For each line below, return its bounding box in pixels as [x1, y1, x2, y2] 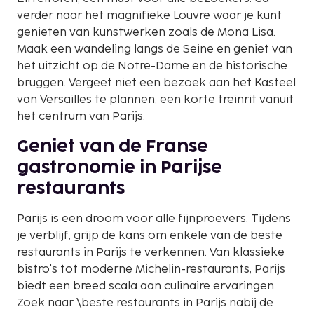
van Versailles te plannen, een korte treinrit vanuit [17, 93, 294, 107]
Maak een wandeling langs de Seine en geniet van [17, 42, 292, 56]
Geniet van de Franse [17, 138, 208, 155]
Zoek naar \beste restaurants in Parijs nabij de [17, 296, 273, 310]
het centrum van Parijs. [17, 109, 145, 123]
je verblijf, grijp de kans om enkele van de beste [17, 228, 282, 243]
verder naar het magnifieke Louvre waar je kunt [17, 8, 282, 22]
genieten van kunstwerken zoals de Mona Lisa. [17, 25, 275, 39]
